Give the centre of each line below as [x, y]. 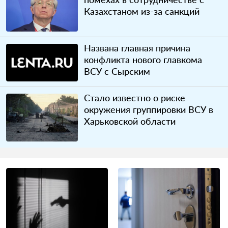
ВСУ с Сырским [117, 71]
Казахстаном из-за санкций [142, 11]
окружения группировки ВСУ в [149, 110]
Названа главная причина [137, 48]
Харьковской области [130, 121]
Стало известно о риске [135, 98]
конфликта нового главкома [143, 59]
